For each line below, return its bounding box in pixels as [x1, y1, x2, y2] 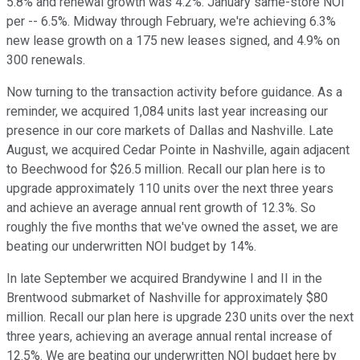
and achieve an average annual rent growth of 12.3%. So [6, 200, 316, 216]
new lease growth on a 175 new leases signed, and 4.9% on [6, 33, 340, 49]
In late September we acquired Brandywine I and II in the [6, 271, 322, 287]
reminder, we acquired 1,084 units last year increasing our [6, 104, 328, 120]
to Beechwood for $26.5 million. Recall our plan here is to [6, 162, 325, 178]
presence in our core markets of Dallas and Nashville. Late [6, 123, 333, 139]
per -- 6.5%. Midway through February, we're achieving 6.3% [6, 14, 336, 30]
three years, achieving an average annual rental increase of [6, 329, 333, 345]
